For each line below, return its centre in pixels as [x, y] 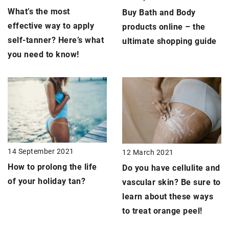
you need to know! [43, 55]
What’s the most [39, 12]
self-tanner [30, 40]
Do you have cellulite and [171, 168]
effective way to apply [51, 26]
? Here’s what [77, 40]
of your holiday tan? [47, 181]
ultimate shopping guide [169, 41]
